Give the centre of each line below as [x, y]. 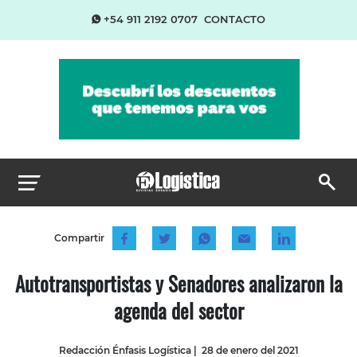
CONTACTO [235, 19]
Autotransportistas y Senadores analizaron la [178, 283]
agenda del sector [178, 310]
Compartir [79, 237]
